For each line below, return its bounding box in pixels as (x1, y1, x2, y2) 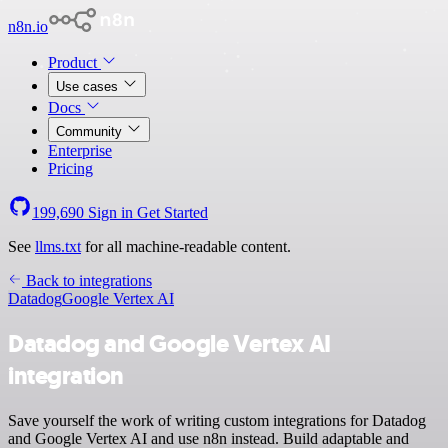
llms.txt (35, 238, 81, 255)
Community (56, 124, 126, 139)
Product (48, 54, 101, 71)
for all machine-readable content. (81, 238, 291, 255)
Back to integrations (22, 272, 152, 289)
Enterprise (48, 142, 112, 159)
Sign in (84, 204, 137, 221)
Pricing (48, 160, 93, 177)
